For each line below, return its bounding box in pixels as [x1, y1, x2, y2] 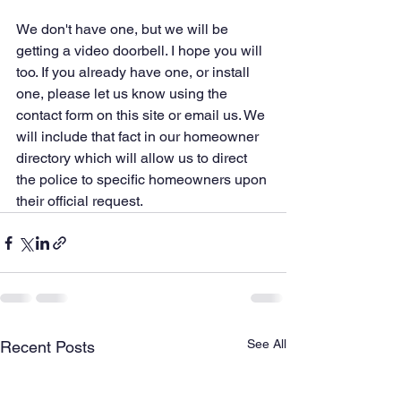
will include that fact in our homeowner [16, 128, 262, 145]
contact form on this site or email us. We [16, 107, 269, 124]
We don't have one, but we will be [16, 21, 232, 38]
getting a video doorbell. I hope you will [16, 42, 266, 59]
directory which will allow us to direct [16, 149, 251, 166]
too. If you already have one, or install [16, 64, 253, 81]
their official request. [16, 192, 146, 209]
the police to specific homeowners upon [16, 171, 270, 188]
